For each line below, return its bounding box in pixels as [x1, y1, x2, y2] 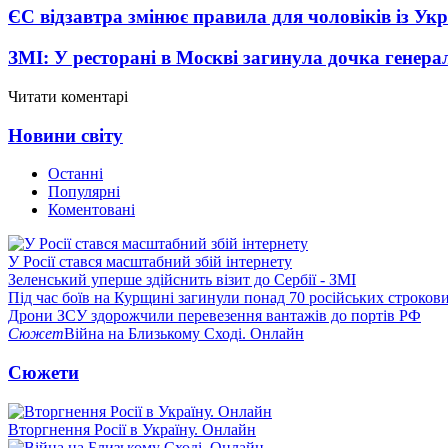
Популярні [48, 183, 120, 201]
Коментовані [48, 201, 135, 219]
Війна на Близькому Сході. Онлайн [64, 325, 304, 343]
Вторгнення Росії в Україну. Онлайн [8, 420, 256, 438]
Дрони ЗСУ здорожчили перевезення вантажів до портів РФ [8, 307, 421, 325]
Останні [48, 165, 103, 183]
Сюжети [8, 361, 79, 383]
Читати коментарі [8, 87, 128, 105]
